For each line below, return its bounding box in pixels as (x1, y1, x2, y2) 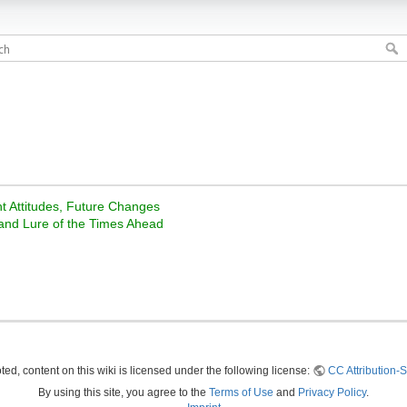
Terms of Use (209, 385, 273, 399)
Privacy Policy (298, 385, 366, 399)
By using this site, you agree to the (38, 385, 209, 399)
